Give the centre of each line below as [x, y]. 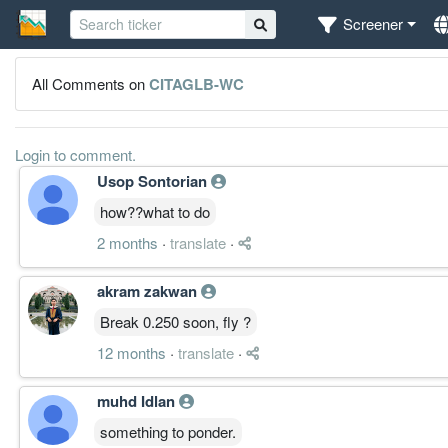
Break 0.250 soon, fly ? [175, 321]
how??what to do [155, 211]
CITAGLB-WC [196, 83]
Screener [373, 24]
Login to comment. [75, 154]
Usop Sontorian [154, 180]
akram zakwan [149, 290]
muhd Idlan [138, 400]
